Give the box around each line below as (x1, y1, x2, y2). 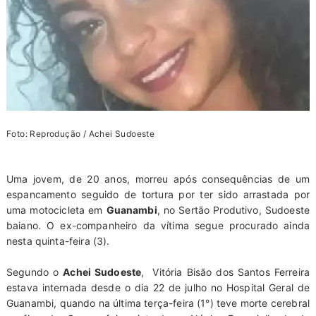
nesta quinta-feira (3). (6, 234, 110, 247)
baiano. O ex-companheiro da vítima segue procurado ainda (6, 219, 310, 231)
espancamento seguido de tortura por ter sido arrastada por (6, 188, 310, 200)
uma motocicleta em (6, 203, 107, 216)
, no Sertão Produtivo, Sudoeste (157, 203, 310, 216)
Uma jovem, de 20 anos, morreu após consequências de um (6, 172, 310, 185)
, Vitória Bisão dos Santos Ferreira (141, 265, 310, 278)
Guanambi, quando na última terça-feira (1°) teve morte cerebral (6, 296, 310, 309)
